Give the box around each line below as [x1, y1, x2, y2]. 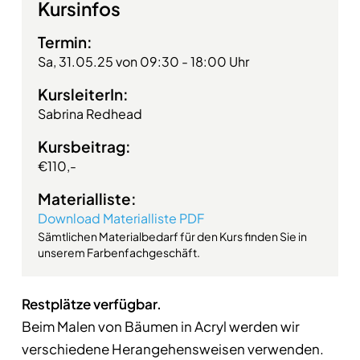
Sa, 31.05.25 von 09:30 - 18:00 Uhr [37, 53, 249, 70]
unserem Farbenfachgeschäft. [37, 245, 200, 260]
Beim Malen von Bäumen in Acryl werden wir [21, 317, 300, 335]
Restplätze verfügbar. [21, 295, 162, 313]
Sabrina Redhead [37, 105, 142, 122]
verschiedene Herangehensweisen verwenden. [21, 340, 324, 358]
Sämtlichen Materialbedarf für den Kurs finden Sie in [37, 229, 307, 243]
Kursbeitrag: [37, 137, 131, 156]
